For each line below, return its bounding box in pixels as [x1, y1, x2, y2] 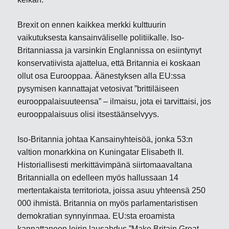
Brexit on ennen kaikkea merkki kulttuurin [17, 20, 167, 29]
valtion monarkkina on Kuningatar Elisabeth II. [17, 148, 184, 156]
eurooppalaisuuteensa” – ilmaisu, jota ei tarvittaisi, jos [17, 97, 212, 106]
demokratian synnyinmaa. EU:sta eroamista [17, 212, 175, 220]
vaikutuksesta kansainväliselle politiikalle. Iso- [17, 33, 185, 42]
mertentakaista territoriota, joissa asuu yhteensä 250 [17, 186, 206, 195]
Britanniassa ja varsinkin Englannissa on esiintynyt [17, 46, 202, 55]
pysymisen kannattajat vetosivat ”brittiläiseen [17, 84, 179, 93]
